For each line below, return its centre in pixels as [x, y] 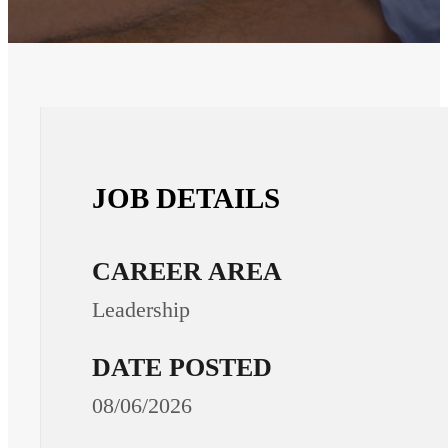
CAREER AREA [187, 272]
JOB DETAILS [186, 197]
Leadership [141, 310]
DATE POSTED [182, 368]
